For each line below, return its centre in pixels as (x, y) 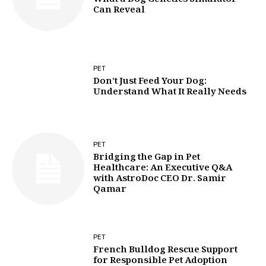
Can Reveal (119, 11)
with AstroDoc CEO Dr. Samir (160, 180)
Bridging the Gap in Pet (147, 158)
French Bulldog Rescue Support (166, 250)
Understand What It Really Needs (170, 92)
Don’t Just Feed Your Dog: (150, 82)
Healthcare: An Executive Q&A (163, 169)
